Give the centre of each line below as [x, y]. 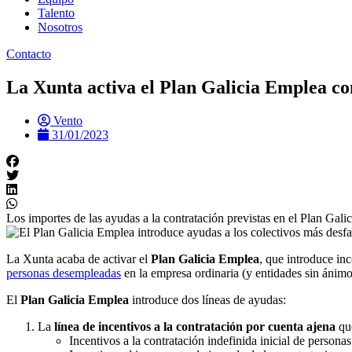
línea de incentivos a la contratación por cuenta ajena [195, 326]
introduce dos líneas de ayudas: [207, 299]
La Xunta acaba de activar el [79, 258]
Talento [56, 13]
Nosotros [60, 27]
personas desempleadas [64, 273]
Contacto [29, 53]
